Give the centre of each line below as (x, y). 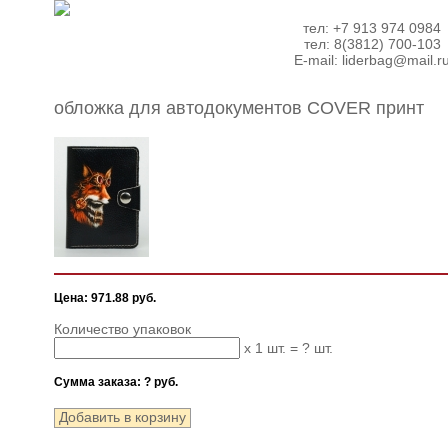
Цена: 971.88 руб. (105, 298)
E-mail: (318, 60)
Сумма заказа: (99, 382)
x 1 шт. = (271, 348)
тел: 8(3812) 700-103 (372, 44)
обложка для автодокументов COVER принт (239, 108)
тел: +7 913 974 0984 (372, 28)
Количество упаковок (122, 329)
